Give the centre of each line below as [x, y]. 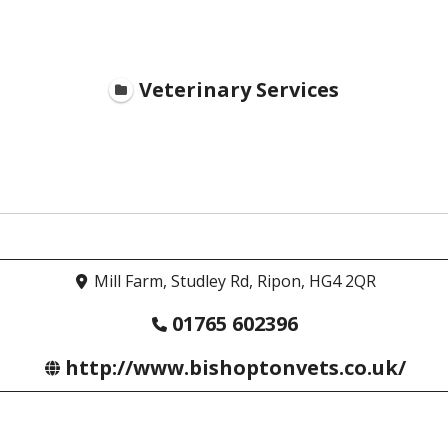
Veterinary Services [239, 89]
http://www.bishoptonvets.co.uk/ [235, 368]
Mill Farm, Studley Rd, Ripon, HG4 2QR [235, 281]
